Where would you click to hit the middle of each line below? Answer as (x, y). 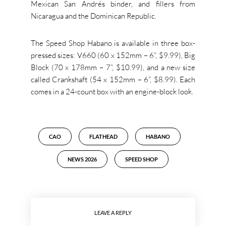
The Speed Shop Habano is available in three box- (113, 43)
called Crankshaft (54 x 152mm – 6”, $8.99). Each (113, 80)
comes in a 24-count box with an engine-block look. (112, 92)
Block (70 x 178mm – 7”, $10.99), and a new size (113, 68)
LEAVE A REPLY (113, 213)
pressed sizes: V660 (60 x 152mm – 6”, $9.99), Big (113, 55)
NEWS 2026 (82, 159)
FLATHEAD (103, 137)
